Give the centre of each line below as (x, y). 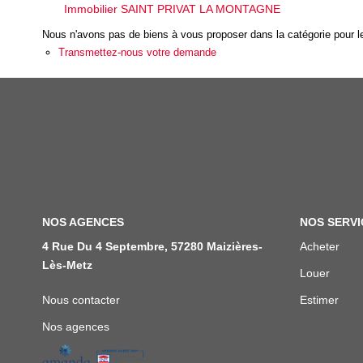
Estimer (319, 299)
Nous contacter (81, 299)
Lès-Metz (67, 265)
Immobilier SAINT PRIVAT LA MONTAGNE (172, 9)
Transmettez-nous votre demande (137, 52)
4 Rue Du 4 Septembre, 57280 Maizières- (152, 246)
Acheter (319, 246)
